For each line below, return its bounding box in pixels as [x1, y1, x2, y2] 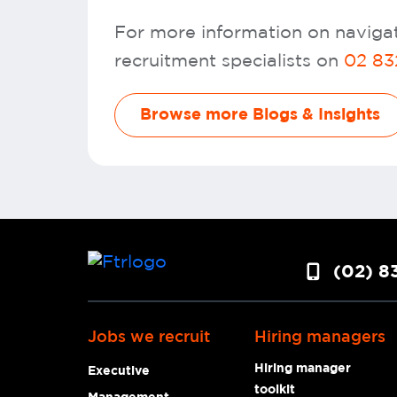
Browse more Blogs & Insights [140, 106, 380, 123]
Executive [88, 364, 150, 378]
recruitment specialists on [114, 51, 344, 70]
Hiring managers [254, 330, 386, 345]
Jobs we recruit [88, 330, 210, 345]
